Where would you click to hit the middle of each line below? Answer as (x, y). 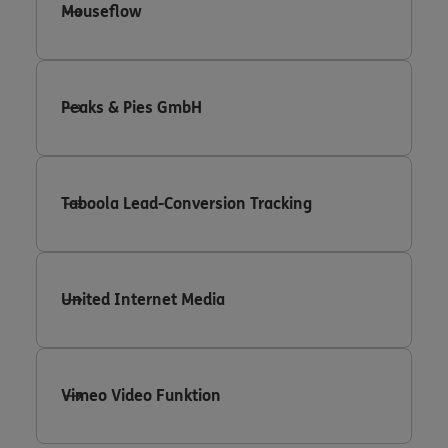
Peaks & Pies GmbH (131, 107)
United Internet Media (143, 299)
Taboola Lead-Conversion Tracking (186, 203)
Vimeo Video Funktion (141, 395)
